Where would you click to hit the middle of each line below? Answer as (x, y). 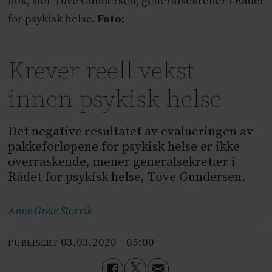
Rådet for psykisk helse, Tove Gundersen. (127, 177)
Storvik (76, 211)
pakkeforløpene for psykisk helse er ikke (124, 147)
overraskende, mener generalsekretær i (122, 162)
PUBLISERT (33, 244)
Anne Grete (33, 211)
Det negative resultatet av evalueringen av (131, 131)
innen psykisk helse (115, 100)
